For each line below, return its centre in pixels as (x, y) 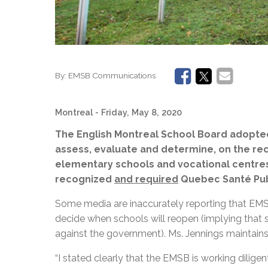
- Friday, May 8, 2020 (138, 112)
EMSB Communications (112, 76)
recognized (85, 179)
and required (146, 179)
